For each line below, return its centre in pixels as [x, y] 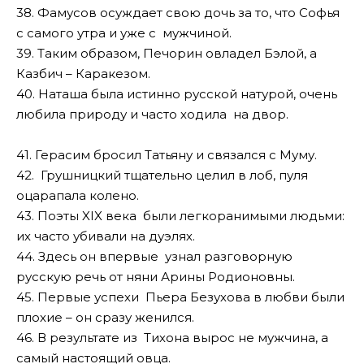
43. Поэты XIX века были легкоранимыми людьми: [180, 216]
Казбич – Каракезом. [83, 73]
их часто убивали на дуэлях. [106, 236]
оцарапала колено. [78, 196]
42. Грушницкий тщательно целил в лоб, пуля [162, 175]
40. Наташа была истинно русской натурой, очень [177, 93]
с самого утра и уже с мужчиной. [124, 32]
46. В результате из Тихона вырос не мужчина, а [172, 338]
